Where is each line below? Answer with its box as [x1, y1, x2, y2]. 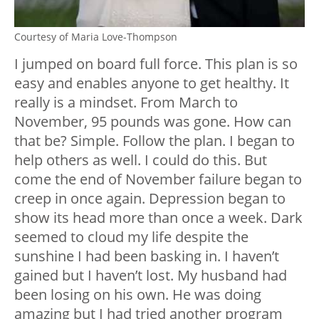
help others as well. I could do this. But [14, 150, 267, 170]
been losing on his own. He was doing [14, 285, 261, 305]
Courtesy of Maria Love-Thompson [14, 30, 177, 44]
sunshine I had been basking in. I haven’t [14, 246, 279, 266]
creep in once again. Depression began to [14, 189, 286, 209]
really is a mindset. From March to [14, 93, 238, 113]
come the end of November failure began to [14, 169, 302, 189]
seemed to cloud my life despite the [14, 227, 249, 247]
